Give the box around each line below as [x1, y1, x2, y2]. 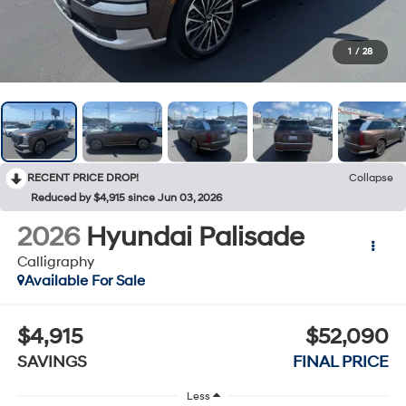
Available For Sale [24, 271, 145, 290]
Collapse [349, 170, 393, 185]
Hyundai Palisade [85, 219, 304, 254]
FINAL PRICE [293, 352, 390, 373]
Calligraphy [16, 252, 94, 271]
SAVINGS [16, 352, 87, 373]
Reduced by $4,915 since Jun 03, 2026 [31, 190, 222, 205]
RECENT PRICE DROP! [27, 170, 139, 185]
